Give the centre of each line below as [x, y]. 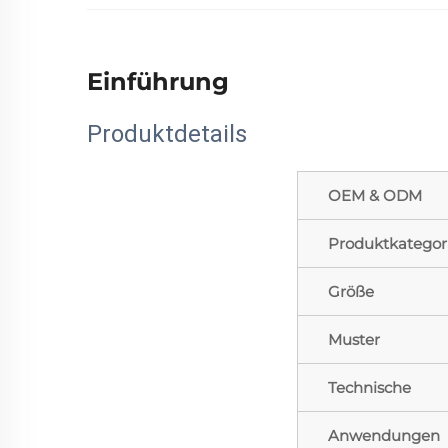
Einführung [158, 81]
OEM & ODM [375, 195]
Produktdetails [167, 133]
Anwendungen [384, 435]
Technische [369, 387]
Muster [354, 339]
